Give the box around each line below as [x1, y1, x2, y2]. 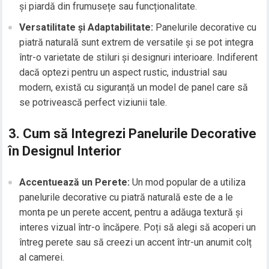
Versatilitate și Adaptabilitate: [19, 22, 154, 34]
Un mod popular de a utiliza [130, 177, 246, 189]
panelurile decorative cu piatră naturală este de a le [19, 192, 234, 204]
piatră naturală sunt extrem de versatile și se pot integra [19, 37, 254, 49]
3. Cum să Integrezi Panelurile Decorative [8, 126, 257, 142]
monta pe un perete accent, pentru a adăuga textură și [19, 207, 243, 219]
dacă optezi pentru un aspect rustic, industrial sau [19, 67, 228, 79]
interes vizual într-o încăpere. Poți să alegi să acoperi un [19, 222, 256, 234]
